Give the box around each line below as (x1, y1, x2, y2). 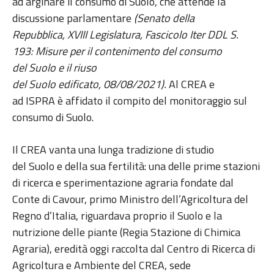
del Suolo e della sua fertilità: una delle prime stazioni (12, 158, 260, 175)
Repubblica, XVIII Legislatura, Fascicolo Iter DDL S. (12, 26, 239, 43)
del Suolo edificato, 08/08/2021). (12, 76, 169, 93)
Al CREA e (169, 76, 215, 93)
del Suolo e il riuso (12, 59, 97, 76)
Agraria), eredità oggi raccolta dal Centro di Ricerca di (12, 240, 255, 257)
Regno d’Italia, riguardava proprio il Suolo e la (12, 207, 222, 224)
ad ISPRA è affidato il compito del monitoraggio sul (12, 92, 247, 109)
